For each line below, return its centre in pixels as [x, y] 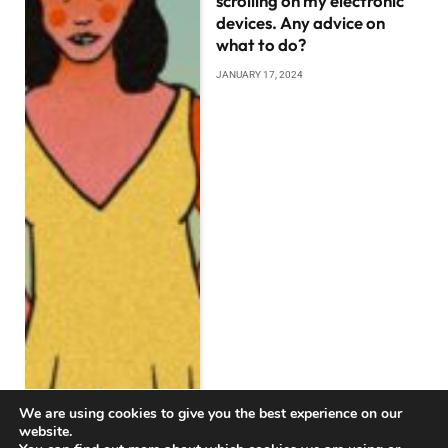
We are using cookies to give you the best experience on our [210, 413]
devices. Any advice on [301, 23]
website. [45, 431]
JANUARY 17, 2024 [260, 75]
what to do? [261, 45]
